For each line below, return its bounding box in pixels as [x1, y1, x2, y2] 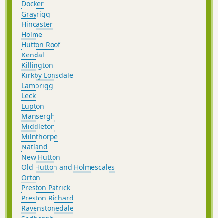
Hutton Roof [21, 39, 60, 49]
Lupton [21, 101, 44, 110]
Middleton [21, 121, 55, 131]
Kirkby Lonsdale [21, 70, 73, 80]
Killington [21, 60, 53, 70]
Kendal [21, 50, 44, 59]
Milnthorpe [21, 131, 58, 141]
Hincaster [21, 19, 53, 29]
